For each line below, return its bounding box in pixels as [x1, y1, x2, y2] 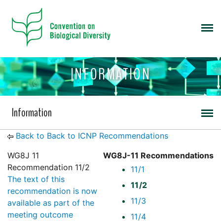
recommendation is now [7, 186, 97, 196]
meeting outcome [7, 210, 73, 220]
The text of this [7, 174, 65, 184]
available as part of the [7, 198, 94, 208]
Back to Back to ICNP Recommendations [16, 131, 168, 141]
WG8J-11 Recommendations [103, 150, 214, 161]
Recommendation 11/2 [7, 162, 90, 173]
